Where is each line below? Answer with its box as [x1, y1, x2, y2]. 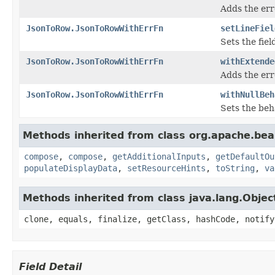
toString [215, 163, 255, 173]
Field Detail [19, 260, 82, 273]
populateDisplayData [24, 163, 117, 173]
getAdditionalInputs [112, 151, 206, 161]
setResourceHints [127, 163, 206, 173]
